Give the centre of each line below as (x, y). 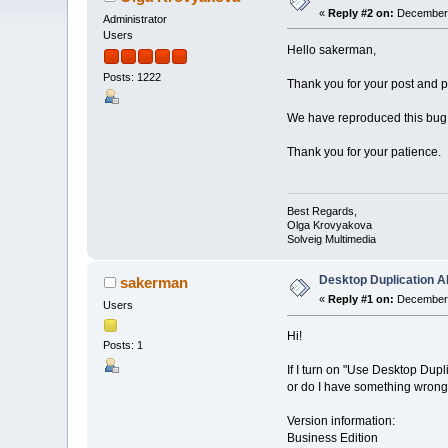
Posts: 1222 (132, 77)
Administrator (135, 18)
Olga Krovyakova (329, 225)
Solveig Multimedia (331, 239)
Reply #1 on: (361, 299)
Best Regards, (321, 211)
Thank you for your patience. (363, 151)
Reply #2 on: (361, 12)
